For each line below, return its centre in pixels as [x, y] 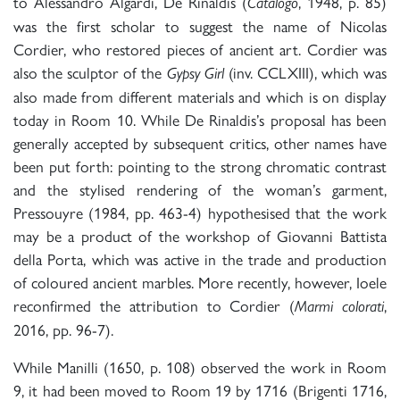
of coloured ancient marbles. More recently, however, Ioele [200, 282]
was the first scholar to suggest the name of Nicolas [200, 26]
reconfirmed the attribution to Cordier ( [154, 305]
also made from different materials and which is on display [200, 96]
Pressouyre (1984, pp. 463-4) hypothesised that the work [200, 212]
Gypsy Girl [195, 73]
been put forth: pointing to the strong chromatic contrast [200, 166]
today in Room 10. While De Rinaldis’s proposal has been [200, 120]
